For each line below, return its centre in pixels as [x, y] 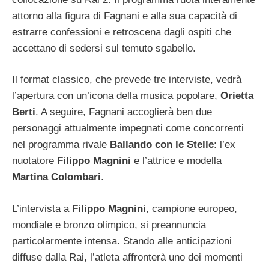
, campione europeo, [192, 208]
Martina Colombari [56, 177]
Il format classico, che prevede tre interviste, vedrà [127, 80]
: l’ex [225, 145]
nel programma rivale [61, 145]
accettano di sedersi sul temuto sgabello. [104, 48]
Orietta [237, 96]
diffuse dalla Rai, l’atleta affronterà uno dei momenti [127, 257]
